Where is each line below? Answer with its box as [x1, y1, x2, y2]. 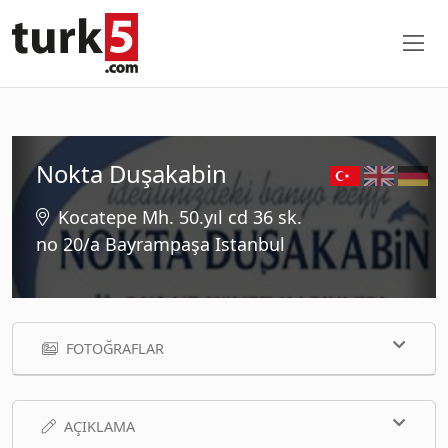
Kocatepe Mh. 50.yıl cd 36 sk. [58, 204, 302, 229]
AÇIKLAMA [64, 416, 135, 436]
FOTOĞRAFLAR [66, 338, 164, 358]
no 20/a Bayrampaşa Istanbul [36, 231, 285, 256]
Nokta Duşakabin [36, 157, 227, 190]
